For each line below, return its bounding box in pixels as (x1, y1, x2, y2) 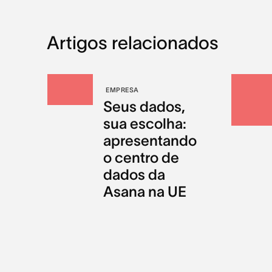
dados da (103, 166, 166, 183)
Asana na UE (103, 183, 187, 200)
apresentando (103, 132, 197, 149)
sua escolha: (103, 115, 187, 132)
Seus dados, (103, 98, 186, 115)
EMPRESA (106, 86, 139, 93)
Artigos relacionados (46, 32, 219, 53)
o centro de (103, 149, 180, 166)
